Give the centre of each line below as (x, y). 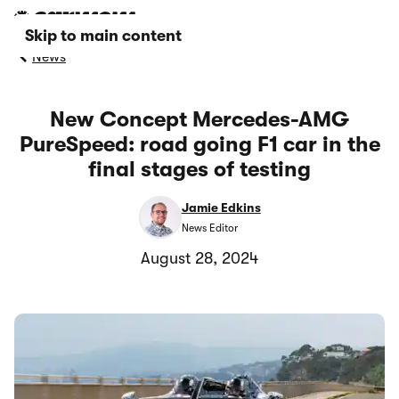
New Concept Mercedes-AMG (199, 119)
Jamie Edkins (221, 208)
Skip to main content (103, 36)
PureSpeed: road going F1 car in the (199, 144)
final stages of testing (199, 169)
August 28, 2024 (199, 258)
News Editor (209, 228)
